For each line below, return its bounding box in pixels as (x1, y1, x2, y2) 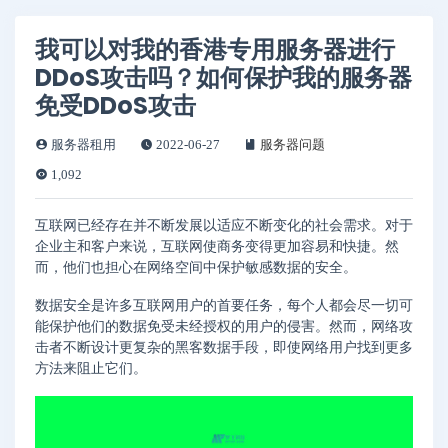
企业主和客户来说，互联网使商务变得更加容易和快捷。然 (35, 239, 399, 254)
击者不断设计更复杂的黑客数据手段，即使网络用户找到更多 (35, 339, 413, 355)
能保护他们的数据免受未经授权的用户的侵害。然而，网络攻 (35, 318, 413, 334)
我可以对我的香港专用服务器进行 (35, 33, 395, 66)
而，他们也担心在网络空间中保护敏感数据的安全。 (35, 260, 357, 275)
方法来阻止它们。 (35, 360, 147, 376)
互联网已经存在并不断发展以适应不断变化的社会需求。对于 (35, 218, 413, 233)
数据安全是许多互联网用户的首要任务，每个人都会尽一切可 (35, 297, 413, 313)
